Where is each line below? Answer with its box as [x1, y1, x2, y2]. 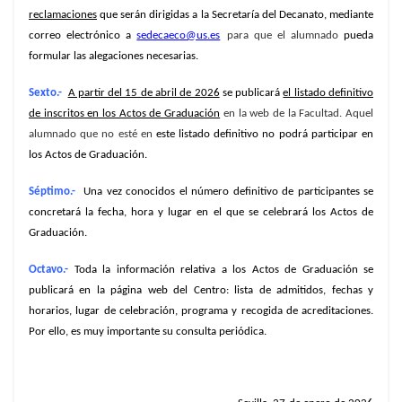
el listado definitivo [283, 87, 374, 100]
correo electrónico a [29, 30, 137, 42]
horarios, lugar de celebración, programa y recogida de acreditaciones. [29, 305, 373, 318]
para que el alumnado [226, 30, 338, 42]
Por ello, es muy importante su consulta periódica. [29, 326, 267, 338]
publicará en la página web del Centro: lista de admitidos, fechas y [29, 284, 373, 297]
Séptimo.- [29, 186, 80, 198]
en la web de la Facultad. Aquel [223, 108, 374, 120]
